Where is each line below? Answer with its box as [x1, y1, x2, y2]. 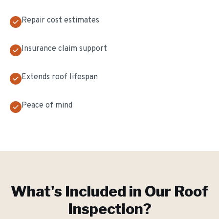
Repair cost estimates [22, 16, 99, 25]
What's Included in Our [11, 182, 174, 200]
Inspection [67, 200, 143, 218]
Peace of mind [22, 101, 72, 110]
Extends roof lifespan [22, 72, 98, 82]
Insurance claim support [22, 44, 107, 54]
